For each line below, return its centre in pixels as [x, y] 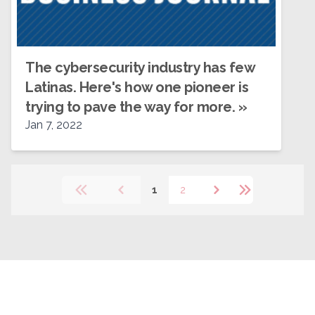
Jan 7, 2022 [54, 125]
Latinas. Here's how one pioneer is [137, 87]
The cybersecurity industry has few [140, 67]
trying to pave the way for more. [130, 107]
